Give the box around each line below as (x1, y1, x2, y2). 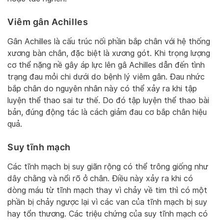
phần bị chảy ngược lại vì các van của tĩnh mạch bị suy (7, 197, 207, 207)
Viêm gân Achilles (7, 16, 88, 27)
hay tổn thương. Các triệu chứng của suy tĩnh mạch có (7, 209, 208, 219)
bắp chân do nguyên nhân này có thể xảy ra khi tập (7, 83, 197, 93)
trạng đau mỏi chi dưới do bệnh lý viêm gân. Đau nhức (7, 72, 205, 82)
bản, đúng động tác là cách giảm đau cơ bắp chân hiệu (7, 107, 207, 117)
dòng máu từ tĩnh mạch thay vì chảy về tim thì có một (7, 185, 207, 195)
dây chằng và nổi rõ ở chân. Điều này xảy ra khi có (7, 173, 193, 183)
